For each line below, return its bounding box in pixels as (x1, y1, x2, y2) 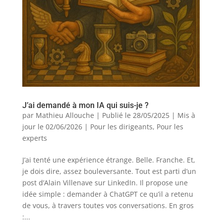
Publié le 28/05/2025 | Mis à (102, 110, 195, 120)
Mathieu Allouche (35, 110, 94, 120)
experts (22, 133, 47, 143)
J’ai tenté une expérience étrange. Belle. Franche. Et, (22, 155, 195, 165)
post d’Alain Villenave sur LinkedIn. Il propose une (22, 177, 188, 187)
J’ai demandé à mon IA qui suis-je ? (22, 100, 149, 110)
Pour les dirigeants (90, 121, 153, 131)
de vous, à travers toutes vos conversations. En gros (22, 200, 194, 210)
